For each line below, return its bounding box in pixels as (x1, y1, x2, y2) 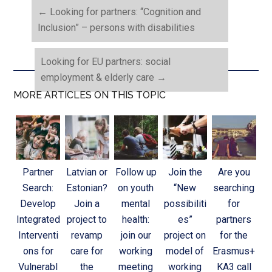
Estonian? (66, 182, 108, 194)
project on (164, 229, 206, 241)
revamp (71, 229, 103, 241)
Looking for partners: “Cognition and (47, 5, 202, 18)
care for (70, 245, 104, 257)
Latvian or (66, 166, 108, 178)
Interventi (18, 229, 58, 241)
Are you (217, 166, 250, 178)
